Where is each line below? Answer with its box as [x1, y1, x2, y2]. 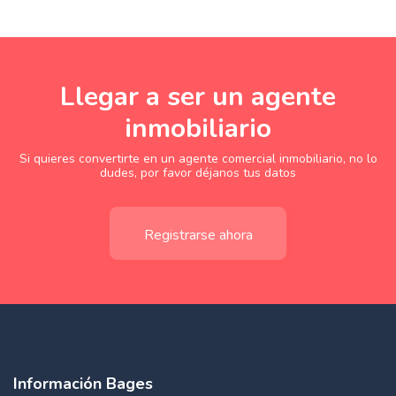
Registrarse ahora [143, 225, 253, 245]
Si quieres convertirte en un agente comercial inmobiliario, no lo [19, 149, 377, 167]
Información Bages [13, 372, 153, 394]
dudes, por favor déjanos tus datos [100, 164, 296, 181]
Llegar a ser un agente [60, 78, 336, 115]
